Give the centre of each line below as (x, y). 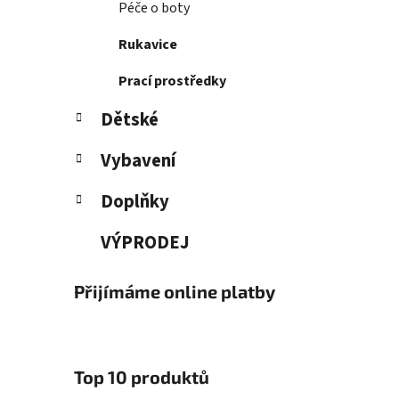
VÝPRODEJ (145, 243)
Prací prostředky (172, 81)
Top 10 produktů (142, 377)
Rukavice (148, 45)
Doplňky (135, 202)
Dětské (130, 120)
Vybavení (138, 161)
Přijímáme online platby (175, 292)
